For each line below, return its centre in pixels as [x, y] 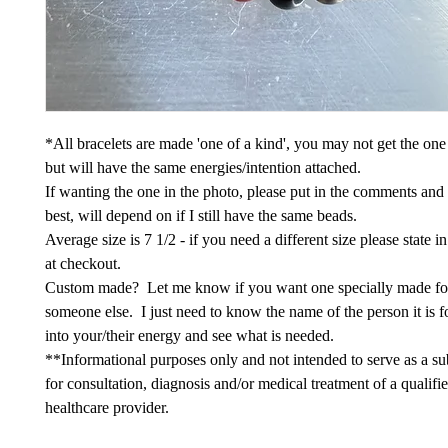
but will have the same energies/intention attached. [205, 167]
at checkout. [83, 263]
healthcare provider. [107, 407]
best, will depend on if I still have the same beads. [201, 215]
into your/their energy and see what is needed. [193, 335]
